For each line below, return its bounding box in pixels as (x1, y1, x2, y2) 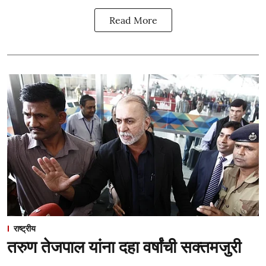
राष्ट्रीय (14, 223, 36, 234)
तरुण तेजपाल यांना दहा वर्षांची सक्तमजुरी (7, 236, 241, 258)
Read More (109, 14, 157, 26)
